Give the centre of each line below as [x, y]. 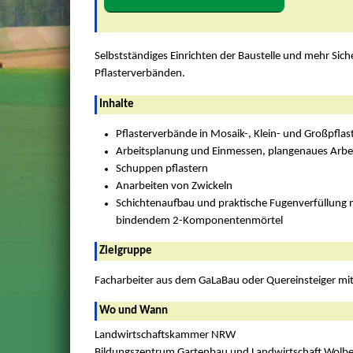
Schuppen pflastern [162, 169]
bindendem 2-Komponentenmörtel [199, 221]
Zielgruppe [125, 251]
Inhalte [116, 104]
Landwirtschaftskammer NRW [165, 336]
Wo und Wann [133, 311]
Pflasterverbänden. [139, 74]
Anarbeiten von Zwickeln [174, 186]
